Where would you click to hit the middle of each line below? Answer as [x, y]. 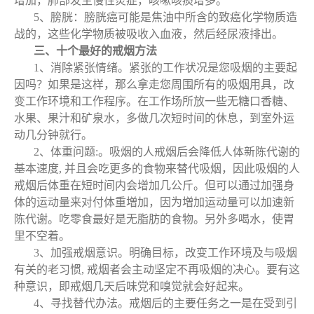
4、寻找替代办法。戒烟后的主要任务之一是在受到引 [165, 303]
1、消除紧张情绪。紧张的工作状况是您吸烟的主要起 [165, 68]
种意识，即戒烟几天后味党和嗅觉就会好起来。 [132, 286]
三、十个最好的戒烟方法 [95, 51]
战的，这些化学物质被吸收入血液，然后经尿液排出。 [149, 34]
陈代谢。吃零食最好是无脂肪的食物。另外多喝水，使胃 [154, 219]
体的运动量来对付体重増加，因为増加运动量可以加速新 [154, 202]
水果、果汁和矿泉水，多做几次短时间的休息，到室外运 [154, 118]
